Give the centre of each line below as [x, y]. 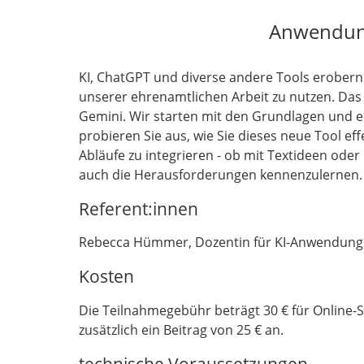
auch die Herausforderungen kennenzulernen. [221, 175]
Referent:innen [139, 208]
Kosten [106, 276]
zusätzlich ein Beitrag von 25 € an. [181, 329]
